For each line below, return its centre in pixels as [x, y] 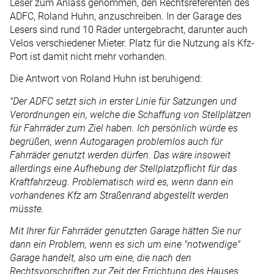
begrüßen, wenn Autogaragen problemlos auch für [116, 141]
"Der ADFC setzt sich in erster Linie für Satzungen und [123, 101]
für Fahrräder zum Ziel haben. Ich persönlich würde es [124, 128]
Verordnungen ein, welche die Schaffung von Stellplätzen [131, 114]
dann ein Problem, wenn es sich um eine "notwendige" [125, 245]
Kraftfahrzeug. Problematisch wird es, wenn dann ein [122, 182]
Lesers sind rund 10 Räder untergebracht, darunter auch [129, 29]
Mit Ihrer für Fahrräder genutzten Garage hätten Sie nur [125, 231]
